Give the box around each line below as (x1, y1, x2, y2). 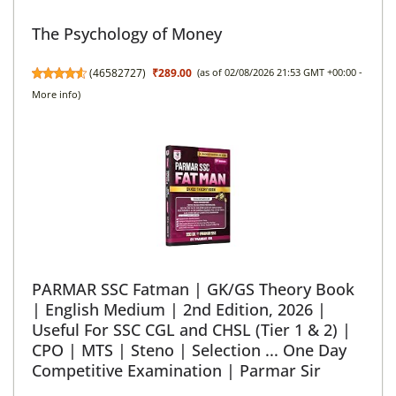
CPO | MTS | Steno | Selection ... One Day (32, 339, 346, 361)
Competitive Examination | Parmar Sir (32, 359, 321, 381)
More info (32, 88, 78, 101)
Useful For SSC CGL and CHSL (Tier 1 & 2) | (32, 318, 351, 340)
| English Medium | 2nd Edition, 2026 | (32, 298, 326, 320)
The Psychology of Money (32, 22, 222, 44)
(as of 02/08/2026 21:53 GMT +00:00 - (197, 65, 363, 79)
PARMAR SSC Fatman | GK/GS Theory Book (32, 278, 354, 300)
